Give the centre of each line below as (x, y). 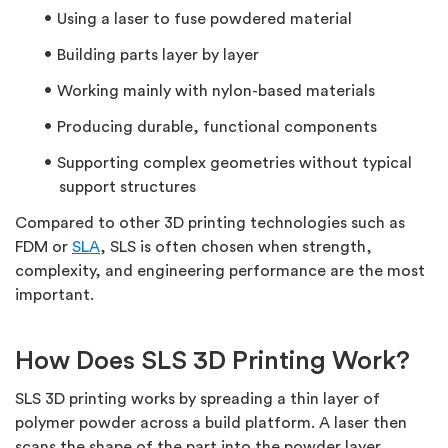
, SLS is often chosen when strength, (236, 247)
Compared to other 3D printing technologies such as (210, 223)
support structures (127, 187)
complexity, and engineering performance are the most (220, 271)
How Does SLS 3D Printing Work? (212, 361)
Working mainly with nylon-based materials (216, 91)
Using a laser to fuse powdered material (204, 19)
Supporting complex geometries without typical (234, 163)
